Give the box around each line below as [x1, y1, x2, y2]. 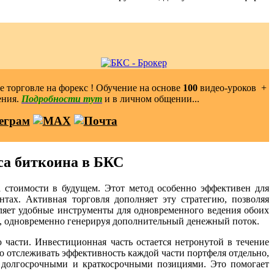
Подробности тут [21, 93, 102, 104]
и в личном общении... [105, 93, 199, 104]
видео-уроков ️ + [197, 82, 267, 93]
